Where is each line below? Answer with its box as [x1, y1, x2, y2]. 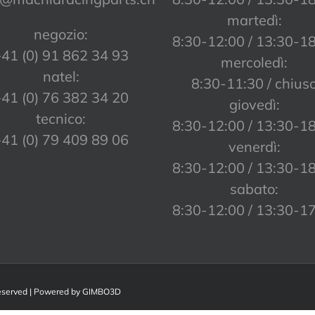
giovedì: [229, 96, 280, 114]
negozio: [34, 25, 88, 44]
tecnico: [36, 110, 86, 128]
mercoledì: [221, 53, 288, 72]
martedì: [226, 11, 282, 30]
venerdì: [228, 138, 281, 156]
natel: [42, 67, 79, 86]
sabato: [230, 180, 278, 198]
